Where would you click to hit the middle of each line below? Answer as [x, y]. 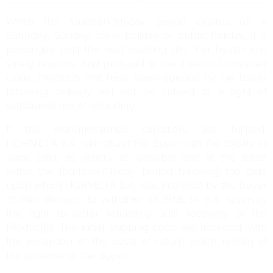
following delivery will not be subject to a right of [136, 92]
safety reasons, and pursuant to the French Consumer [136, 64]
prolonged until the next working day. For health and [136, 50]
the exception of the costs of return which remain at [136, 242]
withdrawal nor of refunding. [71, 106]
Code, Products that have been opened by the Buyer [136, 78]
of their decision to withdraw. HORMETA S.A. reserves [136, 200]
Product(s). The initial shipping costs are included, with [136, 228]
